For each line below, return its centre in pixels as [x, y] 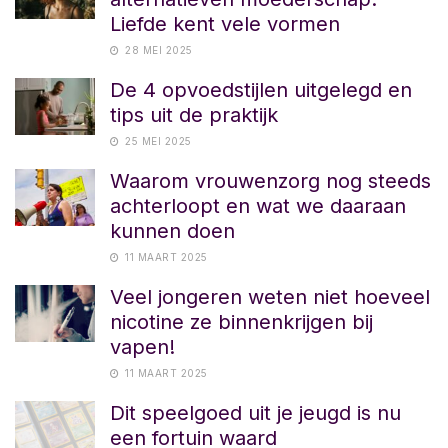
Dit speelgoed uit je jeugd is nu [255, 412]
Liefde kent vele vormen [225, 23]
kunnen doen [172, 230]
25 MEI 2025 [156, 140]
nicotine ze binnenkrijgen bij [241, 321]
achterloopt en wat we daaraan [258, 205]
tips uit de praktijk [194, 114]
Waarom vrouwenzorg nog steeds [270, 180]
